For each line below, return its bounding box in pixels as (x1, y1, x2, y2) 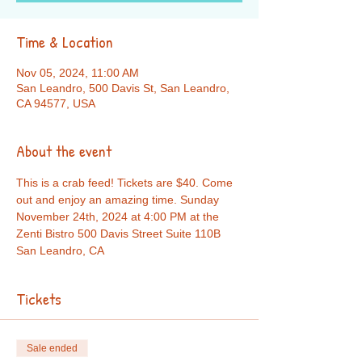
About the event (16, 140, 112, 162)
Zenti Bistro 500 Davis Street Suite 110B (16, 227, 224, 240)
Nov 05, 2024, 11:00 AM (16, 66, 139, 79)
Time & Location (16, 31, 113, 53)
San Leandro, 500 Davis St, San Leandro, (16, 82, 229, 95)
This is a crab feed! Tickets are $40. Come (16, 176, 236, 189)
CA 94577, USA (16, 97, 95, 110)
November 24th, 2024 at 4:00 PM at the (16, 210, 222, 223)
